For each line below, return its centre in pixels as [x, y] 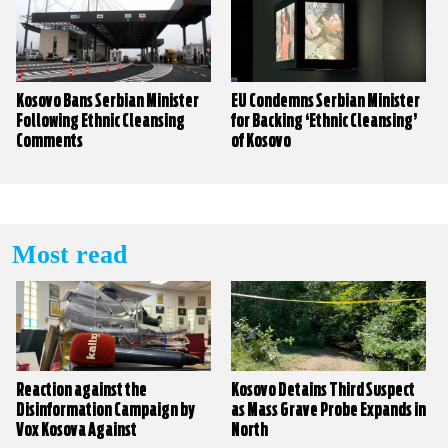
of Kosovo [261, 141]
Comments [49, 141]
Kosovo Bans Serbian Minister [107, 101]
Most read [69, 254]
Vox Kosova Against [76, 430]
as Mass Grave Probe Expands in [329, 410]
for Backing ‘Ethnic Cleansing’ [324, 121]
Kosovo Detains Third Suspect [323, 390]
